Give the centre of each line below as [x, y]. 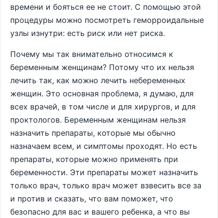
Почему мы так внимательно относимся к [92, 54]
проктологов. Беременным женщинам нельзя [98, 120]
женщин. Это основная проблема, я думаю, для [102, 93]
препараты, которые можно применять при [94, 159]
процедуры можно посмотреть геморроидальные [107, 20]
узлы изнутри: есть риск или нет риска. [88, 33]
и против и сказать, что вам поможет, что [92, 199]
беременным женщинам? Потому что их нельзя [102, 67]
